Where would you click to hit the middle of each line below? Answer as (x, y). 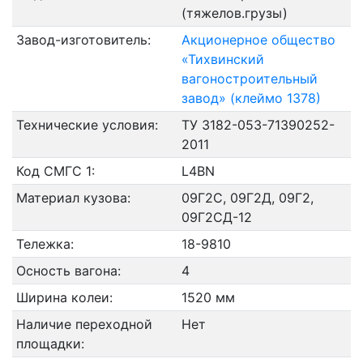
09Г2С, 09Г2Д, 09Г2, (247, 198)
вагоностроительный (249, 79)
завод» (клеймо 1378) (251, 98)
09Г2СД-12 (216, 217)
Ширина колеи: (64, 297)
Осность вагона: (68, 271)
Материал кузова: (73, 198)
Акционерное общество (258, 40)
